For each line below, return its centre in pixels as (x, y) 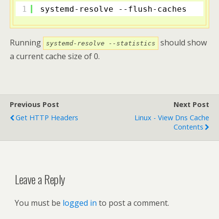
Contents (188, 127)
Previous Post (34, 104)
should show (183, 43)
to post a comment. (133, 203)
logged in (80, 203)
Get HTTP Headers (47, 118)
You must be (39, 203)
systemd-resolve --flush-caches (113, 9)
